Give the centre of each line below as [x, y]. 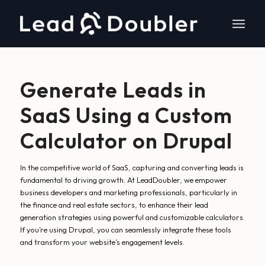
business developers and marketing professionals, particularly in [128, 192]
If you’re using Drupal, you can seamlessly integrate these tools [125, 230]
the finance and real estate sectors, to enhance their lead [114, 205]
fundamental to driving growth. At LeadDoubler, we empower [123, 180]
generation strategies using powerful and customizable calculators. [132, 217]
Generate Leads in [113, 90]
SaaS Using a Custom [126, 115]
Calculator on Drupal [126, 140]
